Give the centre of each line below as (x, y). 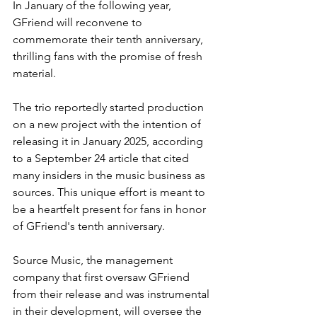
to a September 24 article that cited (102, 158)
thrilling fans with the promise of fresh (109, 56)
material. (36, 73)
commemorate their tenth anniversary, (109, 39)
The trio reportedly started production (110, 107)
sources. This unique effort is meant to (110, 192)
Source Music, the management (94, 260)
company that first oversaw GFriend (103, 277)
